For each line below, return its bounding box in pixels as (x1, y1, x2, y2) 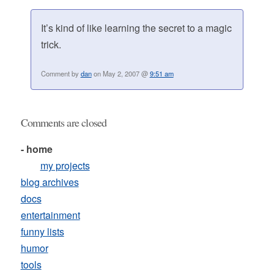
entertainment (20, 208, 80, 222)
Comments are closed (20, 115, 107, 130)
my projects (40, 158, 90, 172)
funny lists (20, 224, 64, 239)
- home (20, 142, 53, 156)
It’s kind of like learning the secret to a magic (40, 21, 232, 35)
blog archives (20, 175, 79, 189)
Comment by (40, 68, 81, 78)
